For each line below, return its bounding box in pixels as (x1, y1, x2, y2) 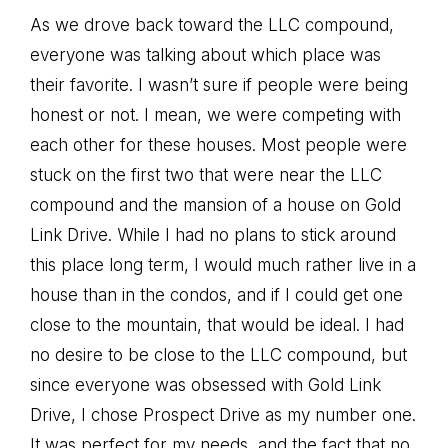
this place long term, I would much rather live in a (30, 255, 416, 275)
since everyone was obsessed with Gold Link (30, 375, 381, 395)
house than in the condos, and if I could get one (30, 285, 403, 305)
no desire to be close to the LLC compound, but (30, 345, 407, 365)
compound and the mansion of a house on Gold (30, 195, 401, 215)
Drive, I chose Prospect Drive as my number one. (30, 405, 416, 425)
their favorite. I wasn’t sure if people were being (30, 75, 408, 95)
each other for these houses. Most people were (30, 135, 407, 155)
